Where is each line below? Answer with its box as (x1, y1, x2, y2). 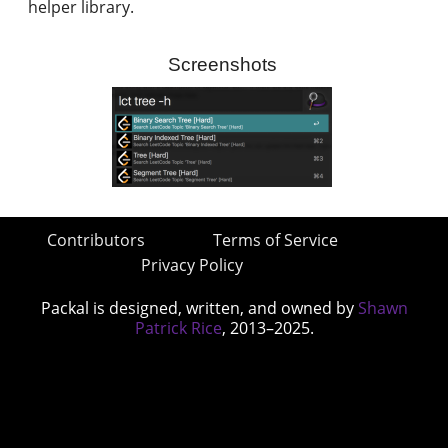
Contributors (46, 229, 145, 252)
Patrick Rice (134, 317, 222, 340)
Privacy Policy (141, 254, 243, 277)
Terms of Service (212, 229, 338, 252)
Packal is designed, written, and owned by (40, 297, 358, 320)
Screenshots (167, 53, 277, 75)
